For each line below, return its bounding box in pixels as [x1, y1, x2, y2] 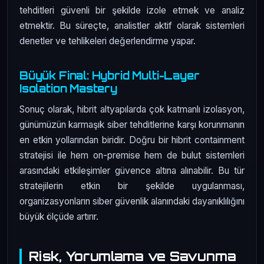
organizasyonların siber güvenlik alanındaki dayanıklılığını [19, 196, 245, 207]
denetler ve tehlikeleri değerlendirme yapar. [19, 35, 196, 47]
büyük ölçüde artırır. [19, 211, 98, 222]
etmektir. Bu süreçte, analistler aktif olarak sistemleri [19, 20, 245, 32]
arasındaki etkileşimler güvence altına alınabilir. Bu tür [19, 165, 245, 176]
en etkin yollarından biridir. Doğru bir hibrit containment [19, 134, 245, 146]
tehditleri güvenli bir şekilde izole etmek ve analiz [19, 5, 245, 16]
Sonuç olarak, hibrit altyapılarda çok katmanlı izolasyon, [19, 104, 245, 115]
